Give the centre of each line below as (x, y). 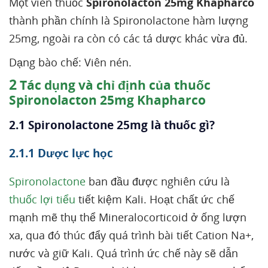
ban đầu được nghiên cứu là (158, 181)
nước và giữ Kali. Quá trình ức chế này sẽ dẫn (124, 253)
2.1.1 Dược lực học (61, 153)
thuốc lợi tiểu (42, 199)
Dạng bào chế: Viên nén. (70, 62)
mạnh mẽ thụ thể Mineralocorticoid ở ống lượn (128, 217)
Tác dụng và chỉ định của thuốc (114, 85)
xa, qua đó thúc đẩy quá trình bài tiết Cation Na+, (131, 235)
